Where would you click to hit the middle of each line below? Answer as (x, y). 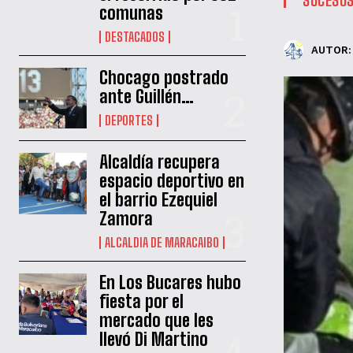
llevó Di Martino (154, 340)
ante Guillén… (147, 97)
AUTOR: (331, 50)
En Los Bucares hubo (171, 283)
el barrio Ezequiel (159, 200)
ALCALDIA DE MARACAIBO (162, 243)
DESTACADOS (135, 36)
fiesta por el (142, 302)
